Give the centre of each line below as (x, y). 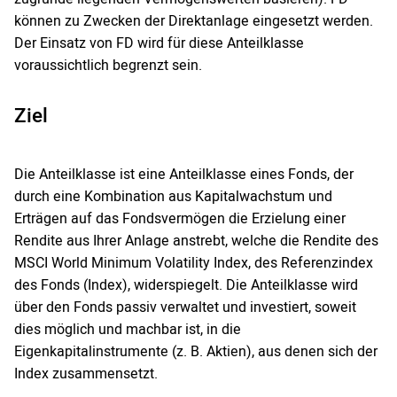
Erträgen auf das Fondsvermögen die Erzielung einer (180, 219)
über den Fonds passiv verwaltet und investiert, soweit (185, 308)
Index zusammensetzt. (86, 374)
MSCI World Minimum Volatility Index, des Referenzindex (194, 264)
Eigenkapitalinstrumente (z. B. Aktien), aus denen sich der (196, 352)
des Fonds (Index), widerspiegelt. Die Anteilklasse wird (186, 286)
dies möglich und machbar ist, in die (128, 330)
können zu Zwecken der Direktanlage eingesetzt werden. (194, 22)
